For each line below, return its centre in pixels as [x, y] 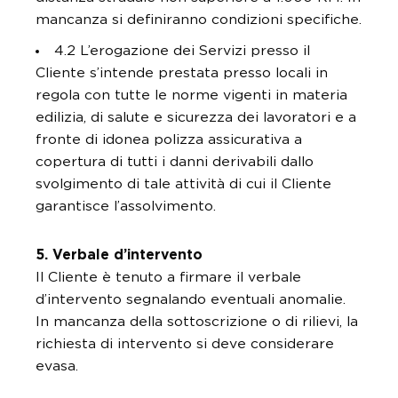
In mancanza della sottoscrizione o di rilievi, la [197, 322]
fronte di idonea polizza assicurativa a [169, 139]
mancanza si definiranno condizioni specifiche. [199, 20]
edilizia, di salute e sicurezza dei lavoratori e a [196, 117]
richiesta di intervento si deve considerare [185, 344]
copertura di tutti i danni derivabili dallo [175, 162]
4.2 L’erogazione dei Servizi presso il [182, 51]
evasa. [57, 366]
